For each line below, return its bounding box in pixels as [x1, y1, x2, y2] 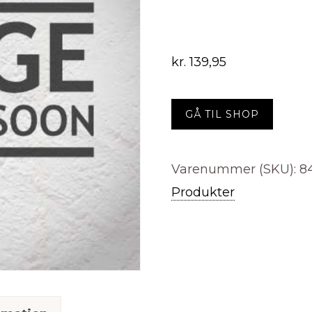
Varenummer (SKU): [171, 162, 299, 177]
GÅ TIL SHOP [185, 108, 259, 120]
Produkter [171, 185, 235, 200]
